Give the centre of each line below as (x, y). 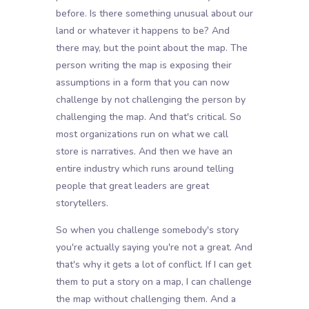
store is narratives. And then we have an (144, 152)
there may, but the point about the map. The (151, 48)
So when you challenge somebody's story (147, 230)
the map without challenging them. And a (146, 299)
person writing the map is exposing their (143, 66)
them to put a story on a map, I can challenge (153, 282)
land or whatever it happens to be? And (142, 31)
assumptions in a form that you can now (142, 83)
